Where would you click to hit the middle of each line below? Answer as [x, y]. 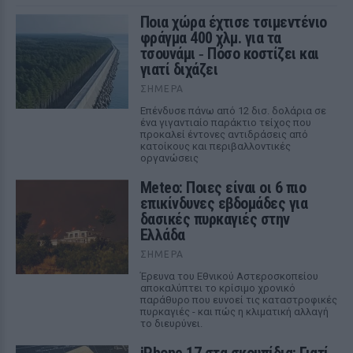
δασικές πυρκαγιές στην [215, 219]
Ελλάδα [162, 235]
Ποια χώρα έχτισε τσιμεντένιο [233, 22]
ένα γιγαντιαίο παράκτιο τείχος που [225, 123]
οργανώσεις [169, 158]
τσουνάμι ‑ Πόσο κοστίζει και [229, 54]
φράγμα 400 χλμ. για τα [210, 38]
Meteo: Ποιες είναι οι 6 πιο [223, 188]
